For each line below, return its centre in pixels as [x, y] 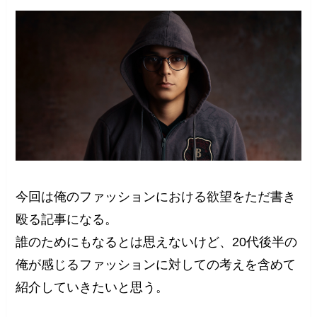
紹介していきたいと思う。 [92, 288]
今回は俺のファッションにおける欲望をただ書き [156, 197]
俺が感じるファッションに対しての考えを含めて [156, 265]
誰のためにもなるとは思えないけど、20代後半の [157, 242]
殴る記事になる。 [67, 220]
